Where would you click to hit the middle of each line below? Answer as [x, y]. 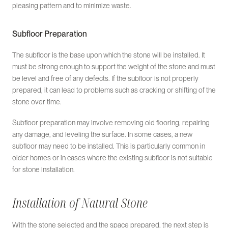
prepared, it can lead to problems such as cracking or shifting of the [114, 90]
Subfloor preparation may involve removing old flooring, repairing [111, 123]
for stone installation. [44, 170]
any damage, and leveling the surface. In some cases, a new [102, 135]
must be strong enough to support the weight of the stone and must [114, 67]
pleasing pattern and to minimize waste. [72, 6]
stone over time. [37, 102]
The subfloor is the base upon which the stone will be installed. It [109, 55]
